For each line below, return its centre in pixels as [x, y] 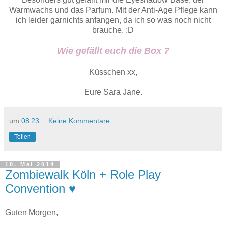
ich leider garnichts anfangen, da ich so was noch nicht [113, 20]
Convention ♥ [40, 189]
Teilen [22, 137]
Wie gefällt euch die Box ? [113, 51]
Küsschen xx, [113, 72]
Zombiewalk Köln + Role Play [83, 175]
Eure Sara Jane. [113, 92]
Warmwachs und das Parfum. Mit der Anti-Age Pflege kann [113, 10]
